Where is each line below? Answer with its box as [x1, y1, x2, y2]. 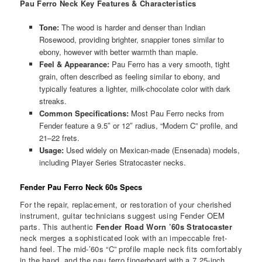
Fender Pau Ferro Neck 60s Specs [20, 181, 143, 192]
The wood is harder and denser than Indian [58, 21, 205, 33]
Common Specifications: [39, 107, 129, 119]
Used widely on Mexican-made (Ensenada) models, [63, 144, 240, 156]
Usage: [39, 144, 64, 156]
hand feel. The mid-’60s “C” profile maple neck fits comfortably [20, 243, 242, 255]
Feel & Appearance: [39, 58, 109, 70]
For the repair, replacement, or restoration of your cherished [20, 199, 232, 211]
